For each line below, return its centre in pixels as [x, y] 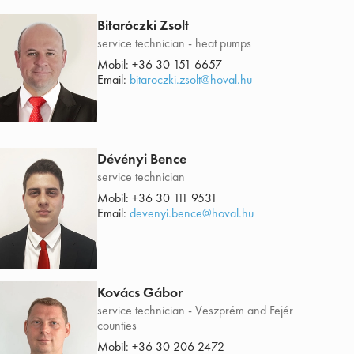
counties [117, 326]
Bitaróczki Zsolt [143, 25]
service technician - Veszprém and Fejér [195, 311]
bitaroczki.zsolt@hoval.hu [190, 80]
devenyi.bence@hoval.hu [191, 213]
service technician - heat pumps [174, 43]
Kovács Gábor [139, 292]
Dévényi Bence [141, 159]
